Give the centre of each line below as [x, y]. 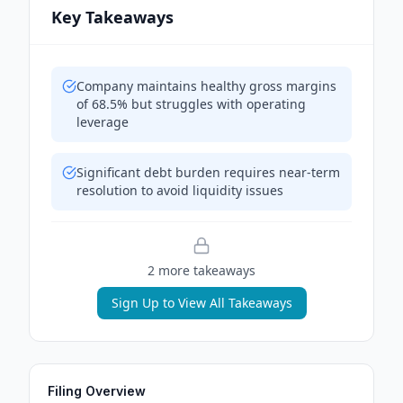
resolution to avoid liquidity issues [180, 190]
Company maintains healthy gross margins [206, 86]
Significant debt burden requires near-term [208, 172]
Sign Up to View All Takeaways [201, 303]
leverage [103, 122]
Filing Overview [97, 391]
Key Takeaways [112, 17]
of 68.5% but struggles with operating [191, 104]
